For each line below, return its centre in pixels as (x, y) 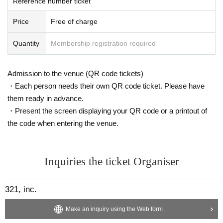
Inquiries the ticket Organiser (111, 161)
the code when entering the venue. (63, 123)
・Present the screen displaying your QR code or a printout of (107, 111)
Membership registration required (103, 43)
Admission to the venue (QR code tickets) (75, 73)
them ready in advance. (46, 98)
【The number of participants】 (50, 7)
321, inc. (21, 189)
